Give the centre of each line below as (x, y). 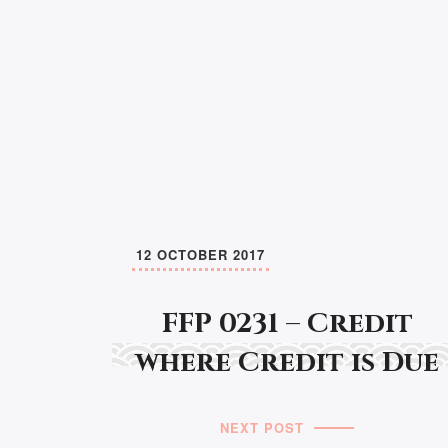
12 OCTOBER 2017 (200, 254)
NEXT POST (262, 427)
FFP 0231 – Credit (287, 323)
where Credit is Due (287, 362)
